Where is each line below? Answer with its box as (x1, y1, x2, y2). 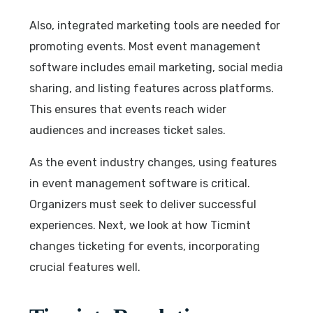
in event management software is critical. (29, 176, 251, 190)
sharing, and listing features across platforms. (29, 81, 275, 95)
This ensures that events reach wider (29, 102, 227, 116)
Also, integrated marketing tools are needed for (29, 18, 281, 32)
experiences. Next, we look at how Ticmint (29, 218, 252, 232)
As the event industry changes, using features (29, 155, 277, 169)
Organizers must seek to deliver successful (29, 197, 257, 211)
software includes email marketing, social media (29, 60, 284, 74)
